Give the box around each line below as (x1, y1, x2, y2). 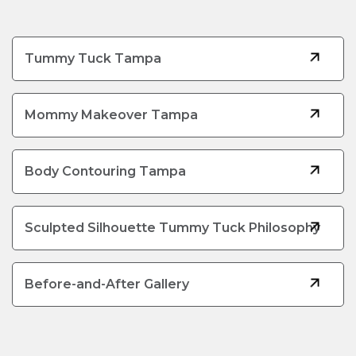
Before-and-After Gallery (25, 277, 189, 292)
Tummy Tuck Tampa (25, 51, 161, 66)
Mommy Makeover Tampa (25, 107, 198, 122)
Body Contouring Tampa (25, 164, 186, 179)
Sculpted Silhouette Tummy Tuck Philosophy (25, 220, 320, 235)
